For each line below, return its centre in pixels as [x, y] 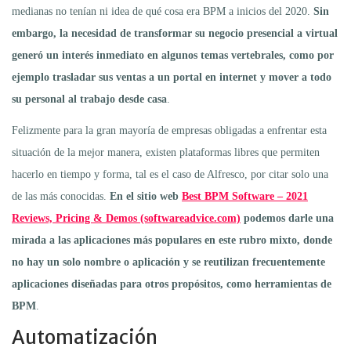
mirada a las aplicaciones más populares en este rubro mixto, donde [172, 240]
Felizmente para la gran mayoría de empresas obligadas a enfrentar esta [169, 130]
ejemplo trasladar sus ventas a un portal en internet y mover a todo [172, 77]
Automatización [85, 337]
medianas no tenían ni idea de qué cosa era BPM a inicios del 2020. [163, 11]
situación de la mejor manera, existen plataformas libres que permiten [166, 152]
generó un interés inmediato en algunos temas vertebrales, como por [173, 55]
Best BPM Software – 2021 [245, 196]
